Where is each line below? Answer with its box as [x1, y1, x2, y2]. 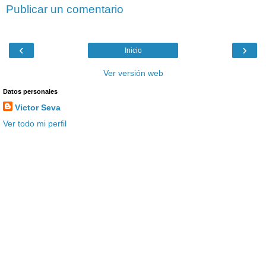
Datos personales [3, 87, 58, 95]
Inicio [124, 46, 142, 55]
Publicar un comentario [6, 3, 123, 16]
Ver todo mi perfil [3, 118, 66, 128]
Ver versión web [103, 68, 163, 78]
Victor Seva [15, 102, 61, 112]
